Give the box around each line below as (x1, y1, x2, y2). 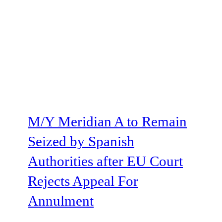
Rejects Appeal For (28, 172, 138, 189)
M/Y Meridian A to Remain (28, 113, 187, 129)
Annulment (28, 192, 94, 209)
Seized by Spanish (28, 133, 134, 149)
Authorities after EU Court (28, 153, 183, 169)
